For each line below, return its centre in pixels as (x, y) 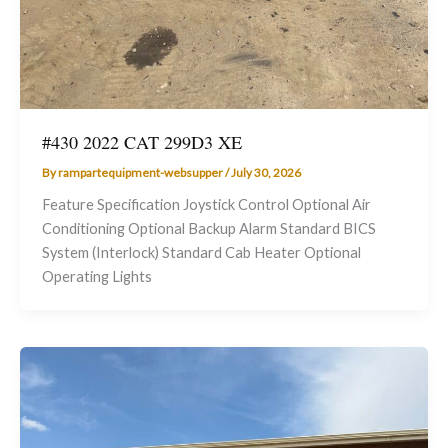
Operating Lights (96, 276)
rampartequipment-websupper (141, 172)
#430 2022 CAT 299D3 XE (141, 141)
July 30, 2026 (265, 172)
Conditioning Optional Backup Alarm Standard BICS (208, 228)
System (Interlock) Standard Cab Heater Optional (201, 252)
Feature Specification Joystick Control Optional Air (206, 204)
